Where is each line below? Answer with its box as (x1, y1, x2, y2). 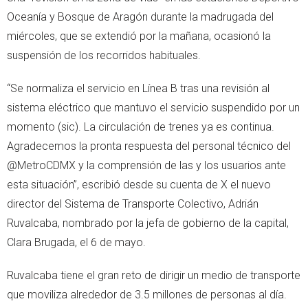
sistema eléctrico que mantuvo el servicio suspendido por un (7, 100, 300, 114)
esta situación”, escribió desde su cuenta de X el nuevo (7, 177, 271, 191)
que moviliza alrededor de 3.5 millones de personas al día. (7, 287, 287, 301)
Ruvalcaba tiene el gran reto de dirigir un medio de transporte (7, 268, 300, 282)
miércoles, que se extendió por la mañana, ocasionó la (7, 29, 271, 43)
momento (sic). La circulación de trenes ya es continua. (7, 120, 274, 133)
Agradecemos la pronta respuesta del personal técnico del (7, 139, 291, 153)
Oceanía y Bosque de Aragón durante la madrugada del (7, 10, 274, 23)
